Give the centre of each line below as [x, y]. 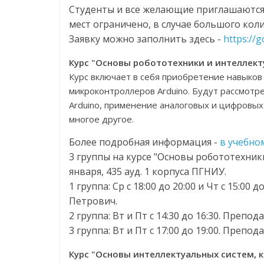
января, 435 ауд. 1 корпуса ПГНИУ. [148, 171]
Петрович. [93, 201]
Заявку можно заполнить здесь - [146, 39]
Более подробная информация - [144, 142]
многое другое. [101, 119]
